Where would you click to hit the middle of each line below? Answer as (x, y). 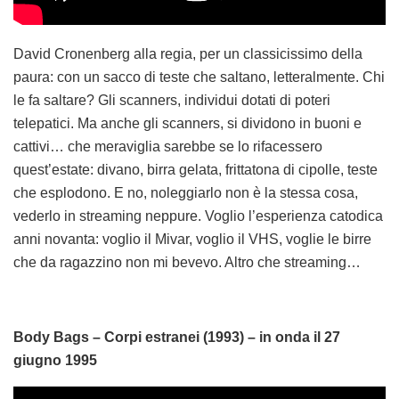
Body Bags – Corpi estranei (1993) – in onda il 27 (177, 337)
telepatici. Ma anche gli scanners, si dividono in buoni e (187, 123)
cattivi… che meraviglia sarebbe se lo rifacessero (168, 146)
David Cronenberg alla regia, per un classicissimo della (188, 53)
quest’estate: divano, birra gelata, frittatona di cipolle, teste (195, 169)
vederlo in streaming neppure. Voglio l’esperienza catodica (198, 216)
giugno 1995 (55, 360)
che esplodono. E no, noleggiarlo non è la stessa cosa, (186, 192)
